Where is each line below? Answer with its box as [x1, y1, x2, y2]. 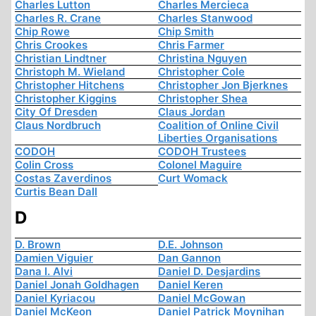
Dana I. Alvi [15, 265, 73, 279]
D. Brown [15, 238, 61, 252]
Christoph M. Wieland [15, 65, 125, 79]
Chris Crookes [15, 38, 87, 52]
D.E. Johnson [158, 238, 223, 252]
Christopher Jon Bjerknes [158, 78, 288, 92]
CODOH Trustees [158, 145, 246, 159]
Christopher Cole [158, 65, 245, 79]
